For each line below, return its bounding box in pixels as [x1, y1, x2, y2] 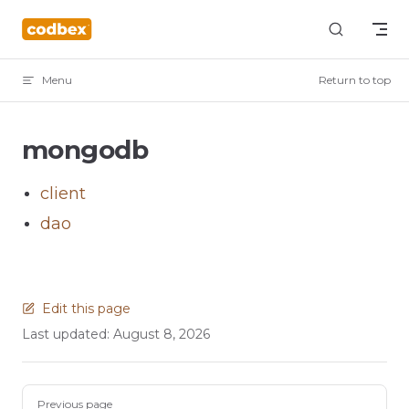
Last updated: [22, 326, 113, 342]
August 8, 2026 [113, 326, 210, 342]
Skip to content [22, 18, 119, 32]
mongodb [22, 134, 149, 165]
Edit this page [42, 300, 131, 317]
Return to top [319, 73, 391, 87]
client [40, 184, 86, 204]
